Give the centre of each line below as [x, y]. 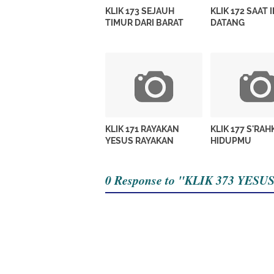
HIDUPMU [231, 140]
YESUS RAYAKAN [139, 140]
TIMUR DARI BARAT [144, 23]
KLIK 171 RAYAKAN [142, 129]
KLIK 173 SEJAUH [140, 11]
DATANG [228, 23]
